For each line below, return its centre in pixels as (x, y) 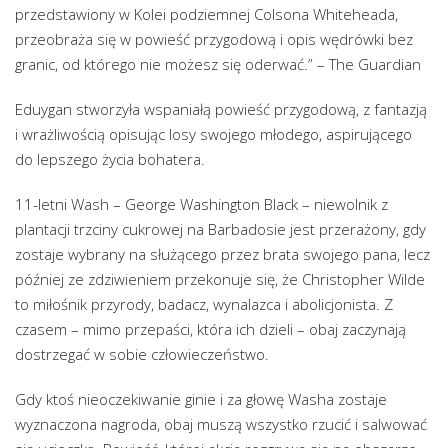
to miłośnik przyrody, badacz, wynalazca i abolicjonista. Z (204, 304)
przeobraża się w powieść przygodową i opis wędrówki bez (214, 39)
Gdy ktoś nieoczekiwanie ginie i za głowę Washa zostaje (201, 399)
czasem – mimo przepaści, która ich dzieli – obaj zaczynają (210, 329)
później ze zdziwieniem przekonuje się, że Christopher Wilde (220, 279)
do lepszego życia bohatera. (110, 159)
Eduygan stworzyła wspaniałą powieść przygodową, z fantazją (221, 109)
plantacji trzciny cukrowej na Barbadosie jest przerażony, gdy (220, 229)
